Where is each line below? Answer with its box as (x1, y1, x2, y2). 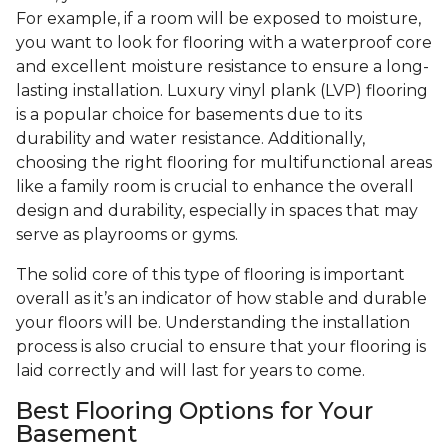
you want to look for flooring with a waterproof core (16, 33, 432, 53)
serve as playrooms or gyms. (16, 225, 238, 245)
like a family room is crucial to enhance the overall (16, 177, 414, 197)
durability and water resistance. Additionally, (16, 129, 365, 149)
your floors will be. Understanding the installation (16, 313, 410, 333)
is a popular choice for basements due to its (16, 105, 362, 125)
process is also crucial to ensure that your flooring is (16, 337, 426, 357)
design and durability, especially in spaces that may (16, 201, 418, 221)
